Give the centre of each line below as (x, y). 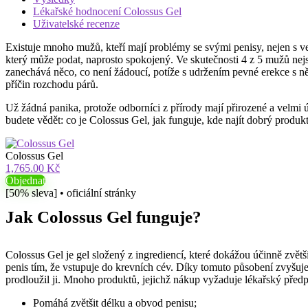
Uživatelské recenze (76, 24)
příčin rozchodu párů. (52, 84)
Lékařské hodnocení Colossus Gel (107, 11)
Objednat (25, 180)
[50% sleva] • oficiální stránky (71, 193)
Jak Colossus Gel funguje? (103, 217)
